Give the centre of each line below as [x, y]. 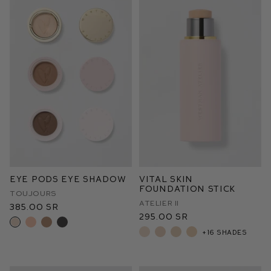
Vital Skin [166, 179]
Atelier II [159, 203]
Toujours [33, 193]
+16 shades [225, 232]
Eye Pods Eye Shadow [68, 179]
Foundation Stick [188, 188]
